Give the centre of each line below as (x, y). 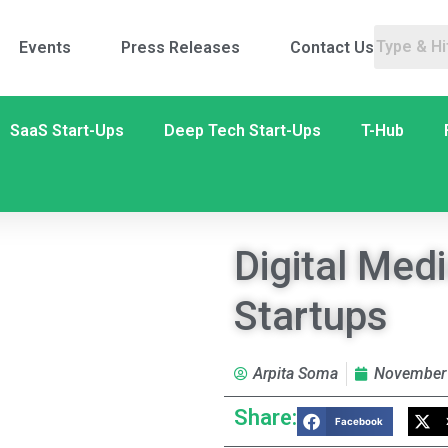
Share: (265, 417)
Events (45, 47)
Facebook (359, 421)
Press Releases (181, 47)
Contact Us (332, 47)
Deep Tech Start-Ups (242, 130)
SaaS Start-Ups (67, 130)
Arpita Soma (295, 373)
